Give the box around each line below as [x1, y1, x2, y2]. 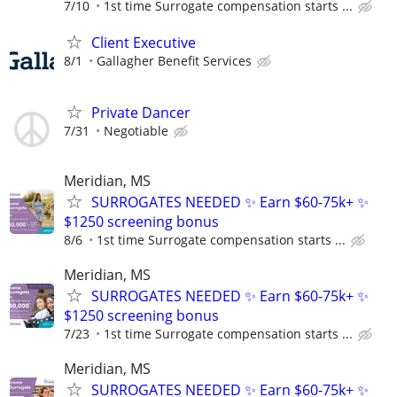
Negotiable [104, 121, 168, 139]
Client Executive [91, 32, 196, 52]
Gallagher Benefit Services [97, 51, 252, 69]
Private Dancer [91, 102, 191, 122]
